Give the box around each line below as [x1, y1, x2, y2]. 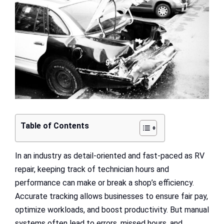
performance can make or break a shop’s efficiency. [15, 178, 194, 188]
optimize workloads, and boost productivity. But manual [15, 205, 209, 215]
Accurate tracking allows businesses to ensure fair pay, [15, 191, 208, 201]
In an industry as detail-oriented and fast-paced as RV [15, 151, 204, 161]
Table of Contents [20, 121, 89, 131]
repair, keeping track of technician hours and [15, 164, 169, 174]
